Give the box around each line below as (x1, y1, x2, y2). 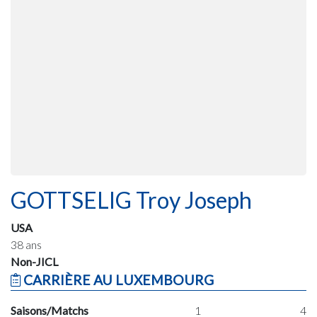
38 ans (11, 237, 42, 251)
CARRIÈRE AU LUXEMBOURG (21, 271, 214, 288)
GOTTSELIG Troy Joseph (11, 185, 252, 214)
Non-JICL (11, 254, 58, 268)
